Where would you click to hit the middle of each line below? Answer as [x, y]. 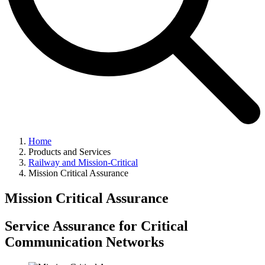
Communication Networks [84, 242]
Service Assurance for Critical [96, 226]
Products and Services [70, 152]
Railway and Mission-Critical [83, 163]
